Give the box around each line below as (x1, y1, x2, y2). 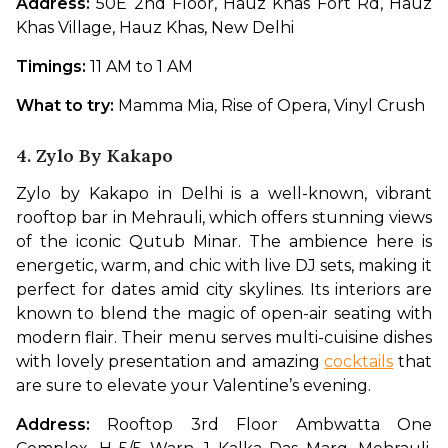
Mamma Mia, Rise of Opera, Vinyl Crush (118, 96, 425, 116)
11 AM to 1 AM (90, 57, 193, 77)
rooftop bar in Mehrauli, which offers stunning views (16, 208, 432, 228)
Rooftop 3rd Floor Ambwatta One (107, 415, 433, 435)
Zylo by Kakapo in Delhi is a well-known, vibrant (16, 184, 432, 204)
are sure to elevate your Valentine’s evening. (16, 376, 371, 396)
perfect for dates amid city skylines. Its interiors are (16, 280, 432, 300)
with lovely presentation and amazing (16, 352, 325, 372)
